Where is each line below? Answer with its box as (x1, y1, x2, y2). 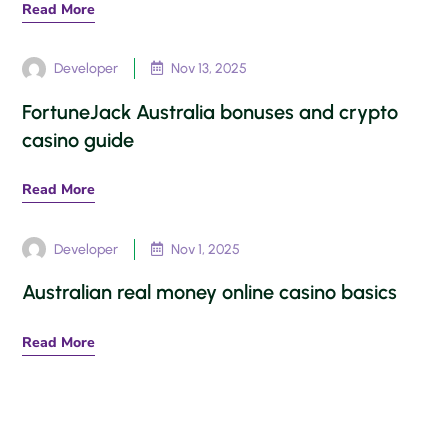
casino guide (22, 127, 135, 152)
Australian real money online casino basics (22, 280, 398, 305)
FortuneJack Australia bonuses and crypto (22, 99, 399, 124)
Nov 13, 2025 (171, 60, 248, 78)
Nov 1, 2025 (171, 240, 241, 258)
